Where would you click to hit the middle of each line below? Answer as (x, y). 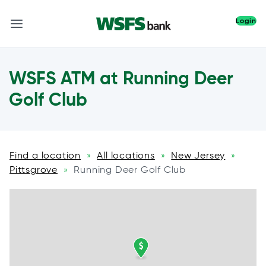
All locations (126, 155)
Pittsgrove (34, 170)
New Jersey (198, 155)
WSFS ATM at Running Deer (121, 78)
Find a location (45, 155)
